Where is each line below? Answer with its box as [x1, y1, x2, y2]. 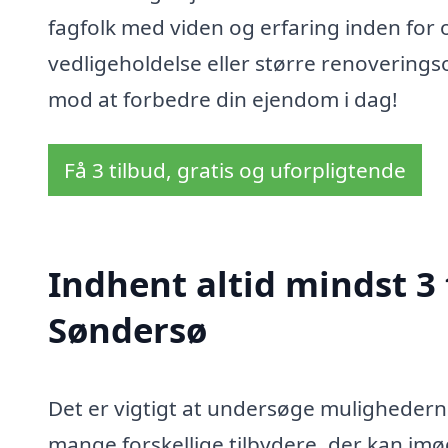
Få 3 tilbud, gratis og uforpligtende [64, 156, 406, 185]
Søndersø [48, 306, 207, 353]
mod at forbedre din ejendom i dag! [48, 84, 398, 113]
